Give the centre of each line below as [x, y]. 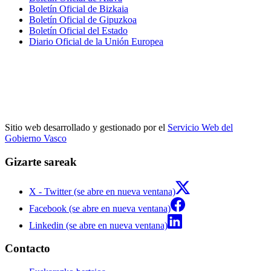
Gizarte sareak [41, 162]
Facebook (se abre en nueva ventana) [100, 208]
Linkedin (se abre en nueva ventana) [98, 225]
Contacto [28, 249]
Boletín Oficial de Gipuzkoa [83, 19]
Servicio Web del [200, 128]
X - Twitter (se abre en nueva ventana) [102, 191]
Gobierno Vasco [36, 139]
